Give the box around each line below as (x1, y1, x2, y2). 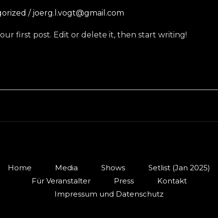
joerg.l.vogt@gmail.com (33, 8, 124, 18)
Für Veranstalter (31, 176, 91, 185)
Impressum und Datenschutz (54, 189, 163, 199)
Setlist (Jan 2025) (148, 163, 210, 172)
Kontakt (157, 176, 187, 185)
